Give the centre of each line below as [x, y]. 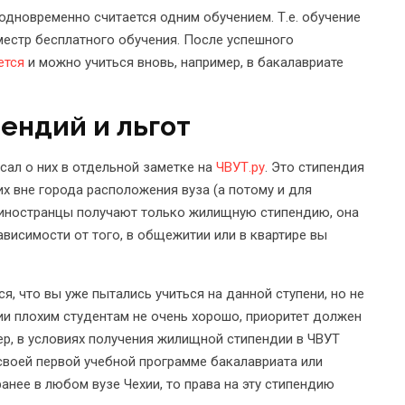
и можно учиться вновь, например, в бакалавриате [184, 62]
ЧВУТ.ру [240, 167]
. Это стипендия [315, 167]
